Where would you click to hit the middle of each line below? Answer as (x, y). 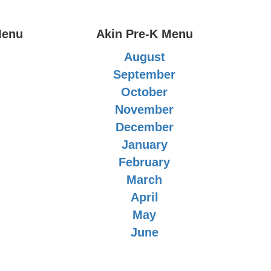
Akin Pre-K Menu (144, 34)
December (144, 127)
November (145, 109)
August (144, 57)
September (145, 74)
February (145, 162)
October (145, 92)
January (144, 145)
